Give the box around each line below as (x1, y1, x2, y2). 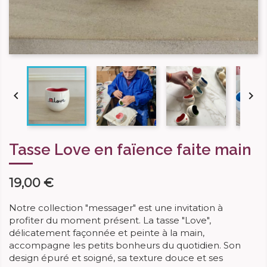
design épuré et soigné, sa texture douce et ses (9, 252, 223, 263)
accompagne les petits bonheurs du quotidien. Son (9, 240, 241, 251)
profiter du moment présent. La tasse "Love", (9, 215, 211, 226)
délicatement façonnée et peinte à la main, (9, 227, 204, 238)
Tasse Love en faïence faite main (9, 141, 252, 159)
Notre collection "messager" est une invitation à (9, 202, 223, 213)
